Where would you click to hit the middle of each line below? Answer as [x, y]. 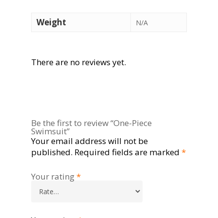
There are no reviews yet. [79, 62]
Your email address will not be [90, 141]
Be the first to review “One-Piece [91, 123]
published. [52, 152]
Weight [51, 22]
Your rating [54, 176]
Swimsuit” [50, 131]
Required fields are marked [128, 152]
